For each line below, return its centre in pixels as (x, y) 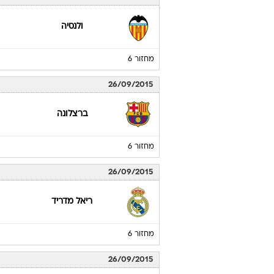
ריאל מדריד (72, 202)
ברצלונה (72, 114)
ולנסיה (72, 27)
